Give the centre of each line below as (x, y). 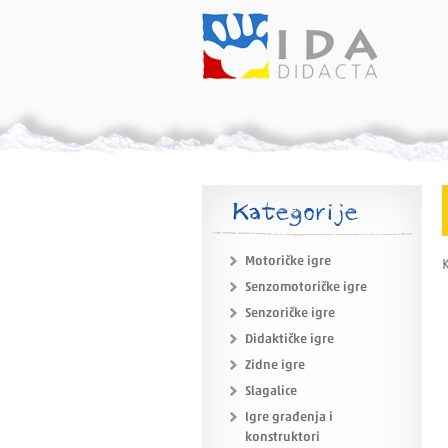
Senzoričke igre (290, 313)
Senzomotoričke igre (306, 287)
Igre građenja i (289, 417)
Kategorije (295, 212)
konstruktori (282, 437)
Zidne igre (275, 365)
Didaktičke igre (289, 339)
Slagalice (271, 391)
